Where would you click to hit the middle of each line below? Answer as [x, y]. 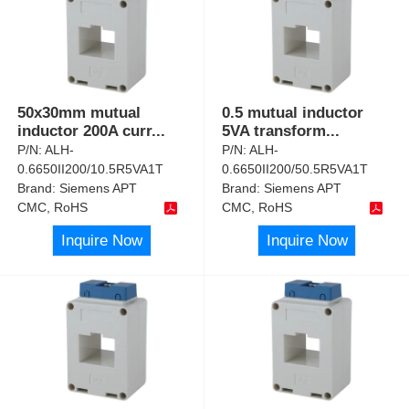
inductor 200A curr [85, 131]
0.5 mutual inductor [293, 113]
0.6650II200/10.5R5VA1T [91, 169]
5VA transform [274, 131]
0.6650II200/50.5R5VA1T [295, 169]
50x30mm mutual [79, 113]
